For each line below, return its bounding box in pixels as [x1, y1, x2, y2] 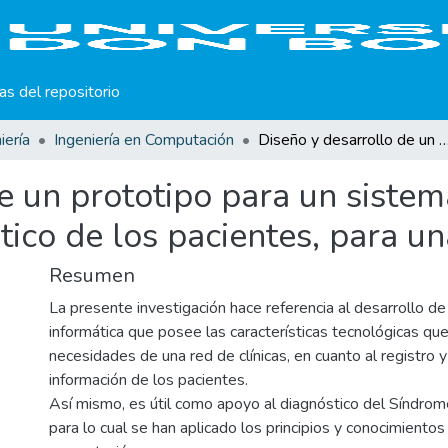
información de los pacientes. [49, 369, 248, 391]
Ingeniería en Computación [54, 129, 234, 151]
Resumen [49, 262, 135, 289]
